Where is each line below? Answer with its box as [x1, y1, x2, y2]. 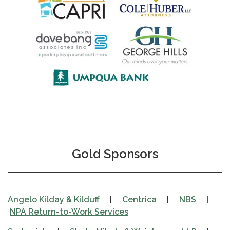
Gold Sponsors [72, 146, 158, 161]
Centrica [122, 194, 157, 204]
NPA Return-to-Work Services [10, 206, 128, 217]
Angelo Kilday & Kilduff [8, 194, 100, 204]
